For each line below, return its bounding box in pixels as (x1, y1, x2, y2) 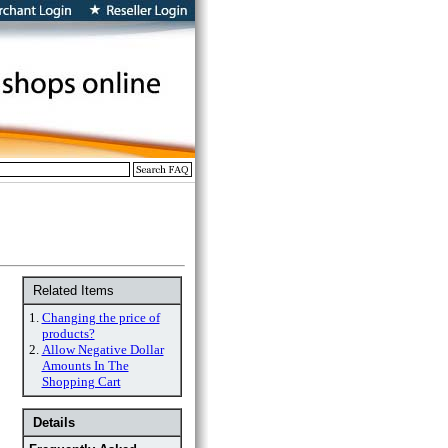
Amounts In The (41, 358, 129, 373)
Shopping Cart (41, 374, 121, 389)
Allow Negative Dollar (41, 342, 164, 357)
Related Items (28, 283, 114, 298)
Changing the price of (41, 310, 160, 325)
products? (41, 326, 95, 341)
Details (32, 415, 75, 430)
